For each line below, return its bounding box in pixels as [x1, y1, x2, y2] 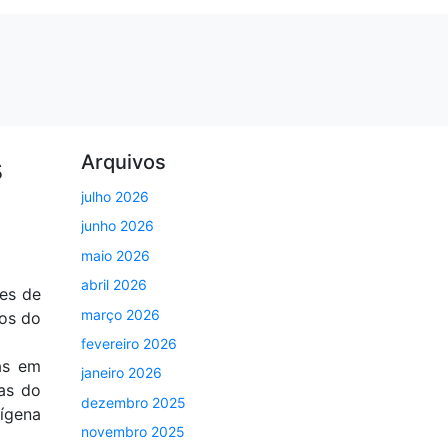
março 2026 [81, 305, 160, 323]
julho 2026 [81, 188, 149, 205]
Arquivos [81, 150, 166, 174]
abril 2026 [81, 276, 147, 294]
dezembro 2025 [81, 393, 186, 411]
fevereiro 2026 [81, 334, 177, 352]
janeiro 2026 [81, 364, 162, 382]
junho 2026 [81, 217, 154, 235]
